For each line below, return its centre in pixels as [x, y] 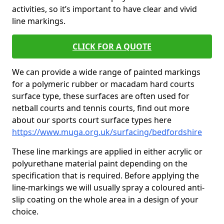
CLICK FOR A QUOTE [112, 46]
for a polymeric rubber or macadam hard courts [103, 84]
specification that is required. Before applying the [105, 175]
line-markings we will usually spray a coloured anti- [108, 187]
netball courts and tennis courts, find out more [101, 108]
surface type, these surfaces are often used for [101, 96]
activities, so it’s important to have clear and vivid [104, 9]
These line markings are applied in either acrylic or [107, 151]
